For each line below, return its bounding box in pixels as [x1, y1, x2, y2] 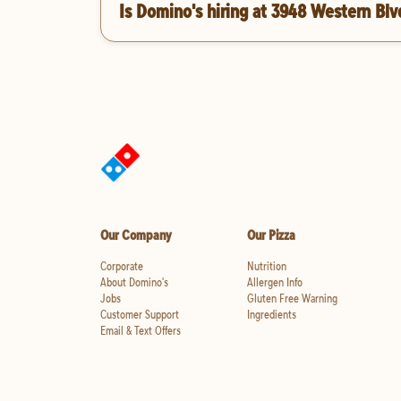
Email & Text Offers [100, 322, 181, 339]
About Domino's [100, 274, 168, 291]
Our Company [100, 226, 172, 244]
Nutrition [246, 258, 286, 275]
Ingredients [246, 306, 296, 323]
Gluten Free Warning [246, 290, 337, 307]
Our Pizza [246, 226, 295, 244]
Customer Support [100, 306, 179, 323]
